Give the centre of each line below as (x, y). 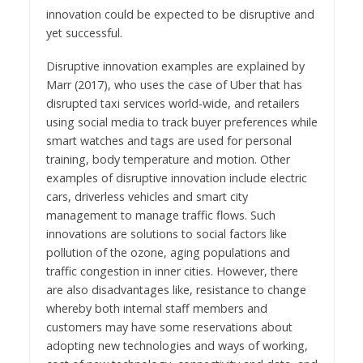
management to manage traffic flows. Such (160, 216)
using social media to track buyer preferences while (181, 122)
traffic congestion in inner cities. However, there (172, 271)
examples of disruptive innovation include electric (176, 178)
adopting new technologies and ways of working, (177, 346)
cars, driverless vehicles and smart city (147, 197)
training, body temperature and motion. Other (168, 160)
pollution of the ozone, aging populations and (168, 253)
